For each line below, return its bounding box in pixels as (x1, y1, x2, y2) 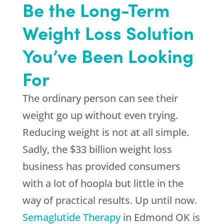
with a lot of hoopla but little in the (22, 176, 183, 190)
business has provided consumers (22, 159, 180, 173)
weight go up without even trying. (22, 108, 178, 122)
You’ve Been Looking (22, 43, 193, 68)
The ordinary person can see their (22, 91, 178, 105)
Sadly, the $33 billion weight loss (22, 142, 172, 156)
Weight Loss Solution (22, 20, 194, 45)
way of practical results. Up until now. (22, 193, 197, 207)
